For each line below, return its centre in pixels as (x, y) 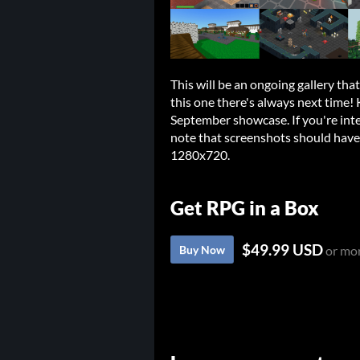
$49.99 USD (282, 250)
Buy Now (202, 250)
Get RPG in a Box (245, 208)
